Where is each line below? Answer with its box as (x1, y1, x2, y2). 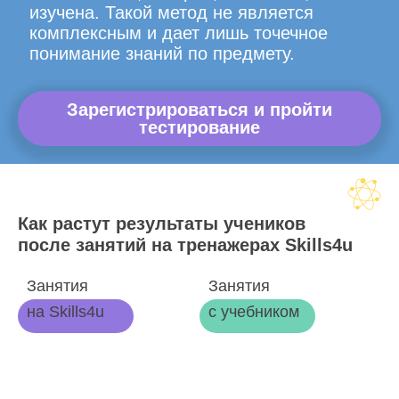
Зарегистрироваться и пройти (67, 100, 332, 119)
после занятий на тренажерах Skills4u (18, 235, 353, 255)
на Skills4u (27, 303, 104, 321)
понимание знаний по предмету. (28, 44, 295, 63)
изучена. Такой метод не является (28, 3, 313, 22)
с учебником (208, 303, 299, 321)
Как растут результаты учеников (18, 214, 305, 233)
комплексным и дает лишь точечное (28, 23, 328, 43)
